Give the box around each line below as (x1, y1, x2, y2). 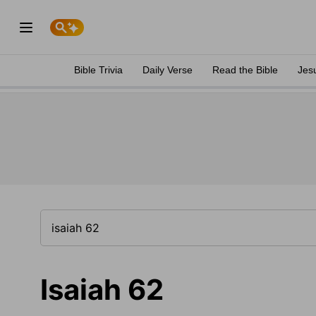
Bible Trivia (74, 64, 123, 75)
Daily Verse (142, 64, 193, 75)
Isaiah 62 (40, 272, 164, 307)
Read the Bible (212, 64, 278, 75)
